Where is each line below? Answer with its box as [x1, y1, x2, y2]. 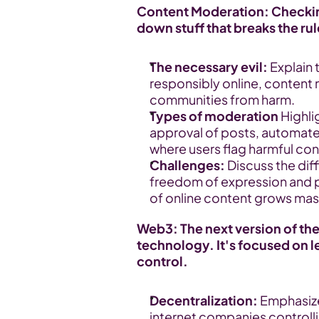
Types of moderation [150, 108, 278, 124]
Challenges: [150, 157, 225, 173]
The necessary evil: [150, 58, 268, 75]
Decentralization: [150, 292, 258, 308]
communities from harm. [150, 91, 295, 108]
